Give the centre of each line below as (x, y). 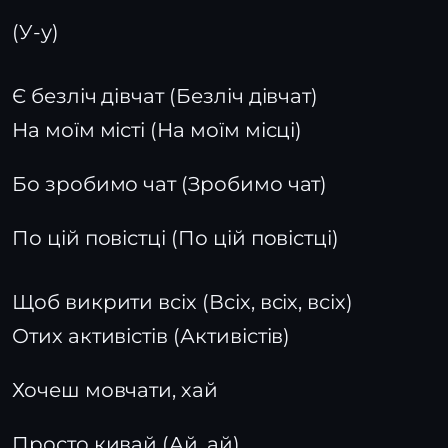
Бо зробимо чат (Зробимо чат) (170, 184)
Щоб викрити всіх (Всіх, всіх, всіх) (182, 302)
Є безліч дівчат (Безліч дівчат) (165, 96)
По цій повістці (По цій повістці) (176, 238)
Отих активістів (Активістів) (151, 336)
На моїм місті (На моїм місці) (157, 130)
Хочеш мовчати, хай (115, 390)
